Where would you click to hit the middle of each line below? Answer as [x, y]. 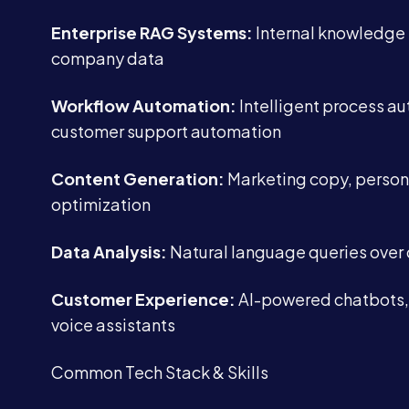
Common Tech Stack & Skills [160, 372]
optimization [101, 204]
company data [108, 58]
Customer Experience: [143, 299]
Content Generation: [138, 178]
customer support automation [166, 131]
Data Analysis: [109, 252]
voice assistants [113, 325]
